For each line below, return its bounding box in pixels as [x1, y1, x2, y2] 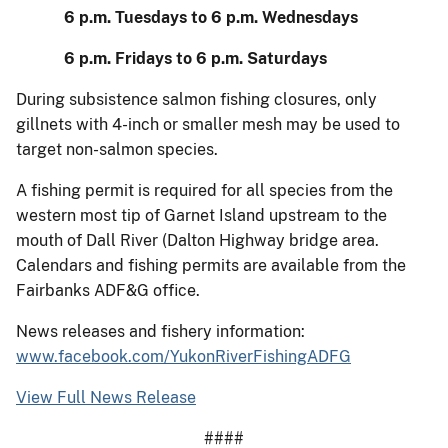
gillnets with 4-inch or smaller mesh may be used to [16, 114, 400, 134]
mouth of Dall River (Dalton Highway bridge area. [16, 230, 379, 250]
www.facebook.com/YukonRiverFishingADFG [16, 346, 351, 366]
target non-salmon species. [16, 139, 218, 159]
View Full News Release [16, 387, 196, 407]
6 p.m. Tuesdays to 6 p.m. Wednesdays [64, 7, 358, 27]
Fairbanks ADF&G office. [16, 280, 200, 300]
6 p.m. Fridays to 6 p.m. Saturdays [16, 48, 327, 68]
